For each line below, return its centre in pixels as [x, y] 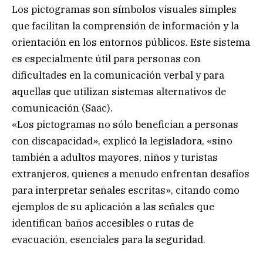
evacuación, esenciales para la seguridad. [109, 239]
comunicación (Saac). [62, 108]
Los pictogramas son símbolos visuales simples [124, 9]
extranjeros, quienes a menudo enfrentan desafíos [131, 173]
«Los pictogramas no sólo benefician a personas [125, 124]
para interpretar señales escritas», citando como [126, 190]
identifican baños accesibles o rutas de [103, 223]
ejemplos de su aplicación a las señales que [113, 206]
